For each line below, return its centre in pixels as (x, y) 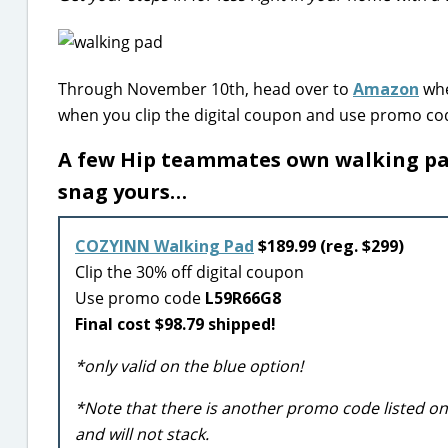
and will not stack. (144, 434)
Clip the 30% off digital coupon (189, 272)
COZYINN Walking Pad (164, 246)
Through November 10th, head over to (205, 89)
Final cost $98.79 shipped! (175, 324)
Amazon (386, 89)
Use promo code (140, 298)
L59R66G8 (243, 298)
